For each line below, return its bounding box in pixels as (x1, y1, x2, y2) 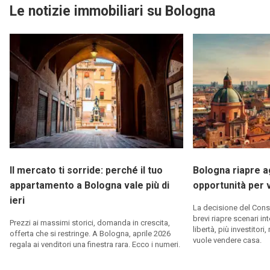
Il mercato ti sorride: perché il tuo (10, 164, 163, 176)
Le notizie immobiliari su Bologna (10, 2, 215, 19)
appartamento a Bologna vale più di (10, 179, 169, 191)
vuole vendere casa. (193, 235, 262, 245)
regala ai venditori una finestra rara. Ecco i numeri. (10, 239, 180, 249)
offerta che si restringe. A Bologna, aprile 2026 (10, 228, 171, 238)
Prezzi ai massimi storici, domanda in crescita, (10, 218, 170, 227)
